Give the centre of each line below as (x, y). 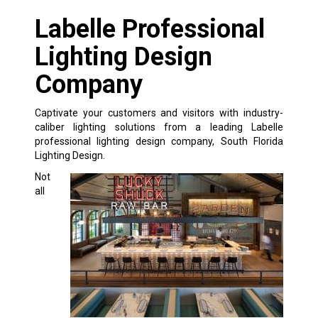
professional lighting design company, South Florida (159, 141)
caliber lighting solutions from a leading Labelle (159, 127)
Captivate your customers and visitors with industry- (159, 113)
